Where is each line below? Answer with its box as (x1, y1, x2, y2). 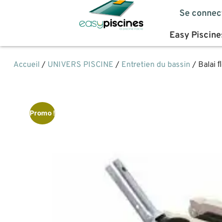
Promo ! (30, 109, 55, 117)
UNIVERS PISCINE (47, 60, 113, 70)
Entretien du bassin (121, 60, 190, 70)
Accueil (13, 60, 40, 70)
